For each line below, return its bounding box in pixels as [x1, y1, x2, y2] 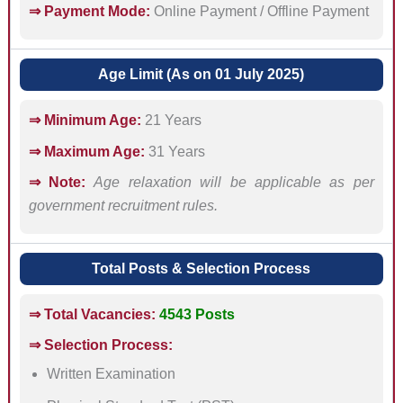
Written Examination [46, 366, 175, 382]
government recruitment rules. [28, 197, 218, 213]
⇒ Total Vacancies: [28, 306, 156, 322]
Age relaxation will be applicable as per [94, 174, 374, 190]
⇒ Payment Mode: [28, 4, 150, 20]
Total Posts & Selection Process [92, 260, 311, 276]
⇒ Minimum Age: [28, 112, 141, 129]
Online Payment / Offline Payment [149, 4, 369, 20]
